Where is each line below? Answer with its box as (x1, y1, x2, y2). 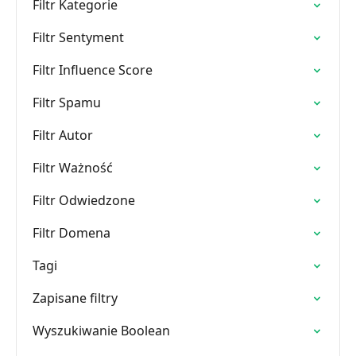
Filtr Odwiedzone (33, 192, 135, 209)
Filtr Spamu (33, 94, 101, 111)
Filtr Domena (33, 224, 110, 242)
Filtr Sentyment (33, 29, 124, 46)
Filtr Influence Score (33, 61, 153, 79)
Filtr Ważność (33, 159, 113, 176)
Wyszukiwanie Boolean (33, 322, 170, 339)
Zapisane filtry (33, 289, 118, 307)
